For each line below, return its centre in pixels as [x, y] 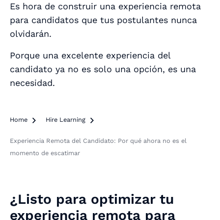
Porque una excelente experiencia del [90, 55]
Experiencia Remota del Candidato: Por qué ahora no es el [98, 140]
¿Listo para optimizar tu [92, 199]
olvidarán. [32, 33]
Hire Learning [66, 119]
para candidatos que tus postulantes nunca [103, 20]
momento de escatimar [45, 153]
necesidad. [32, 82]
